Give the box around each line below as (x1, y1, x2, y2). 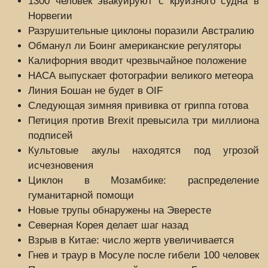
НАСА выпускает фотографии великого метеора (28, 69, 253, 81)
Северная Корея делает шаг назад (28, 219, 188, 231)
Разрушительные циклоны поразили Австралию (28, 25, 254, 36)
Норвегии (28, 10, 72, 22)
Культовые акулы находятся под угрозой (28, 144, 259, 156)
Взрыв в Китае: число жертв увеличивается (28, 234, 234, 246)
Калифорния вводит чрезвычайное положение (28, 54, 246, 66)
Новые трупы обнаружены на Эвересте (28, 204, 211, 216)
